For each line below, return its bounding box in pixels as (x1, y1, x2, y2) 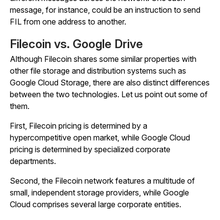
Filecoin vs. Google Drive (10, 37, 143, 51)
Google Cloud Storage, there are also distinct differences (10, 78, 210, 87)
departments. (10, 156, 58, 166)
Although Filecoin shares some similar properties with (10, 54, 196, 64)
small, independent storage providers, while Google (10, 188, 189, 197)
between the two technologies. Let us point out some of (10, 89, 208, 99)
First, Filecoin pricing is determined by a (10, 121, 147, 131)
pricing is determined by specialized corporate (10, 144, 170, 154)
